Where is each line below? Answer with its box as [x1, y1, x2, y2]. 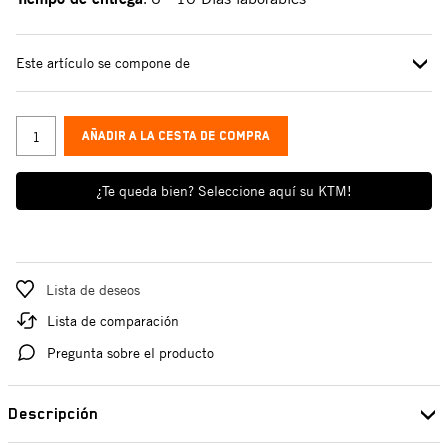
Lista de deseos [46, 281, 140, 298]
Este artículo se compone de [16, 54, 190, 71]
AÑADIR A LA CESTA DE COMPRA [82, 129, 270, 143]
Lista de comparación [47, 312, 179, 329]
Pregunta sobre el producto [47, 344, 214, 361]
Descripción [8, 405, 98, 423]
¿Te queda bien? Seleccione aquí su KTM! [96, 182, 352, 199]
